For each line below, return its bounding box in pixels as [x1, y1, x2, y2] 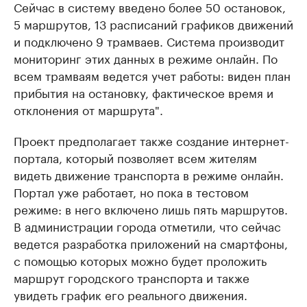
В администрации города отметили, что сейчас [14, 216, 281, 234]
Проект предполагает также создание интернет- [14, 130, 289, 149]
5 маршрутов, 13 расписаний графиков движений [14, 14, 293, 32]
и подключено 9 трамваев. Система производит [14, 31, 284, 49]
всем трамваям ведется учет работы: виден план [14, 65, 291, 84]
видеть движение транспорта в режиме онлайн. [14, 164, 284, 183]
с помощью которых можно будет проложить [14, 250, 267, 269]
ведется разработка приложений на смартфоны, [14, 233, 288, 251]
